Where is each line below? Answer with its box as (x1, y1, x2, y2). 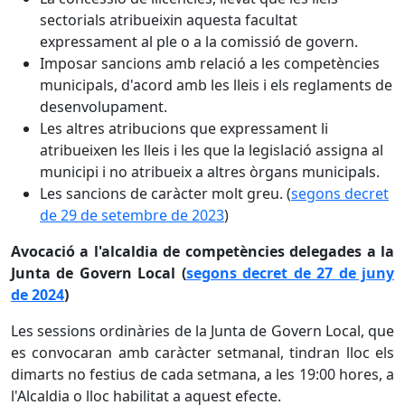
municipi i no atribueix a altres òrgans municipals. (40, 161, 380, 182)
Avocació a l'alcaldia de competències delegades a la (11, 240, 394, 261)
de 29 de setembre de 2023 (40, 204, 224, 225)
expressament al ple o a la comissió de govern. (40, 31, 358, 52)
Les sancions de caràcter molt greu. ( (40, 183, 291, 203)
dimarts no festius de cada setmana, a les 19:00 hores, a (11, 363, 394, 384)
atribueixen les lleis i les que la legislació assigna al (40, 139, 383, 160)
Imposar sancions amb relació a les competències (40, 52, 380, 73)
